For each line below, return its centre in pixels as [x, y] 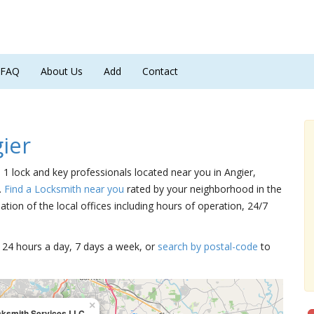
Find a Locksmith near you [64, 189]
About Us [62, 71]
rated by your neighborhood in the [203, 189]
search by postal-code [208, 246]
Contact [160, 71]
